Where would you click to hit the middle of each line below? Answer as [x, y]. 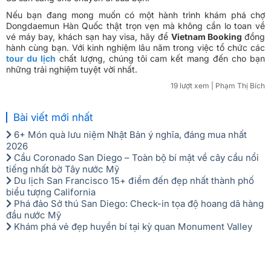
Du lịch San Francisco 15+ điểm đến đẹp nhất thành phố [133, 181]
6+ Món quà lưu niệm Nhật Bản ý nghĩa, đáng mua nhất [129, 135]
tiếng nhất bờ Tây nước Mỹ [63, 169]
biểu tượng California [51, 192]
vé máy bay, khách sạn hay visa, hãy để [89, 37]
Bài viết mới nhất [53, 118]
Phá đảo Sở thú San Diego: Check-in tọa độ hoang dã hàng [138, 204]
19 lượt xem [190, 86]
